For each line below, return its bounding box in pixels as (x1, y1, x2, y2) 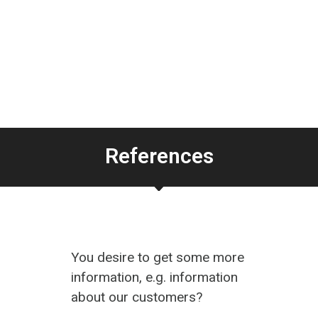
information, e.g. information (70, 268, 238, 285)
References (104, 143, 214, 168)
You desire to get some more (70, 248, 244, 265)
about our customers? (70, 288, 202, 305)
